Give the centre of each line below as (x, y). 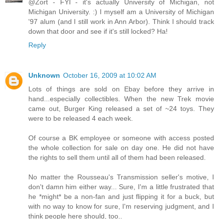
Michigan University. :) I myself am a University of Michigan (121, 11)
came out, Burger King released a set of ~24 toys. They (121, 108)
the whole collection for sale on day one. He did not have (121, 147)
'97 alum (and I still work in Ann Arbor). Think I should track (121, 21)
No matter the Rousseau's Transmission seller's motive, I (121, 177)
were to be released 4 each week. (81, 118)
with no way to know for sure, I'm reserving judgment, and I (121, 206)
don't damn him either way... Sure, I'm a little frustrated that (121, 186)
